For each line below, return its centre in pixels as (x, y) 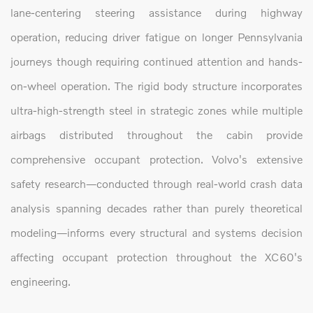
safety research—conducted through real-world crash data (156, 184)
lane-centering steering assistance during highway (156, 13)
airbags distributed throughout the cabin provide (156, 135)
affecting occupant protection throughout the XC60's (156, 257)
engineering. (41, 282)
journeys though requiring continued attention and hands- (156, 61)
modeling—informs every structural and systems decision (156, 233)
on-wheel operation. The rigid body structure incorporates (156, 86)
